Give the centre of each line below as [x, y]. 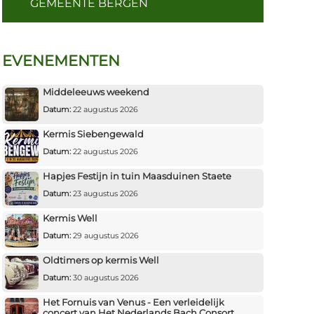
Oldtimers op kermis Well [101, 260]
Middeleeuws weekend [96, 91]
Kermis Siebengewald [93, 134]
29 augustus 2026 [104, 235]
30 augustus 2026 [104, 277]
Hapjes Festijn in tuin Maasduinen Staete [137, 176]
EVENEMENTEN [61, 60]
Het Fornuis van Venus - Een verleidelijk [133, 302]
